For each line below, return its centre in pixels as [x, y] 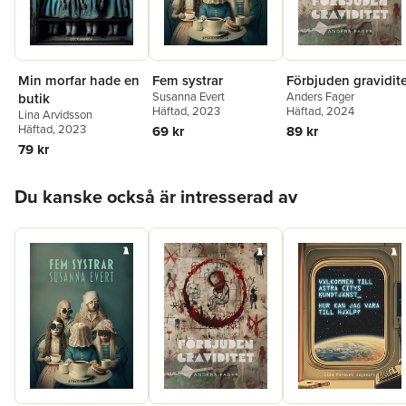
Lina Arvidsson [55, 115]
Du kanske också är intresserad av [156, 197]
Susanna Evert [188, 97]
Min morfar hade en [79, 81]
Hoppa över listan [68, 183]
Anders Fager [320, 97]
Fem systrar [188, 81]
